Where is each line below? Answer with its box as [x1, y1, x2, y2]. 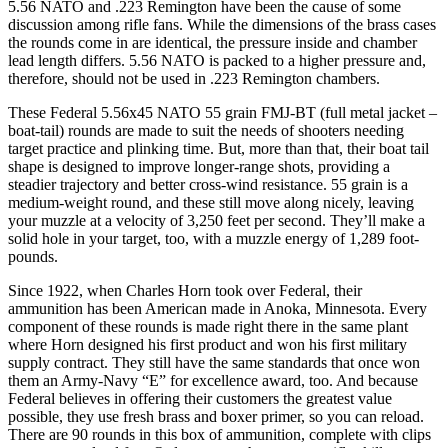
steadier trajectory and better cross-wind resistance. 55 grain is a [8, 175, 408, 193]
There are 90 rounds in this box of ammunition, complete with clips [8, 425, 431, 443]
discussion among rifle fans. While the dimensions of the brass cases [8, 15, 436, 33]
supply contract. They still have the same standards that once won [8, 353, 420, 371]
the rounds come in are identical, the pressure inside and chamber [8, 33, 417, 51]
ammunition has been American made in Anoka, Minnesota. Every [8, 299, 427, 317]
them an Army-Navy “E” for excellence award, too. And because [8, 371, 418, 389]
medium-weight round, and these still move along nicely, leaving [8, 193, 414, 211]
